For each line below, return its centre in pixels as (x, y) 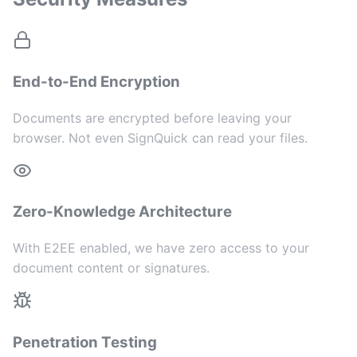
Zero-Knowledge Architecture (122, 212)
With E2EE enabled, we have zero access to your (161, 248)
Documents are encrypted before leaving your (152, 118)
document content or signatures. (111, 268)
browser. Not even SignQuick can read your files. (160, 137)
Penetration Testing (85, 342)
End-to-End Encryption (96, 81)
